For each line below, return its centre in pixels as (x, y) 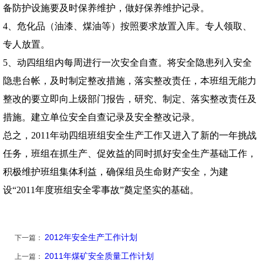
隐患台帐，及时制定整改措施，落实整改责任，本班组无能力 (130, 81)
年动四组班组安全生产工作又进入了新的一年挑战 (153, 136)
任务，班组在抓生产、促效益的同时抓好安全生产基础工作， (130, 154)
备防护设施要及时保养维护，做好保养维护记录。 (106, 8)
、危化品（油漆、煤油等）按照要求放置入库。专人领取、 (130, 26)
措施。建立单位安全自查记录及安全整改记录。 (102, 117)
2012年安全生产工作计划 (91, 237)
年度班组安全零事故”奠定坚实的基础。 (117, 190)
